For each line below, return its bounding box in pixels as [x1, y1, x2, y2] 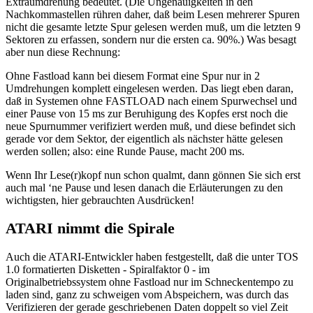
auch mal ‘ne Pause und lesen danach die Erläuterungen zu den [6, 181, 283, 194]
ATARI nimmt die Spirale [6, 219, 175, 238]
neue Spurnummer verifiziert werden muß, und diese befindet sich [6, 119, 296, 132]
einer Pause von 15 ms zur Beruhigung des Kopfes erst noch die [6, 107, 288, 119]
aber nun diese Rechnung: [6, 45, 120, 58]
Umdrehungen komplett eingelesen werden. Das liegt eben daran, [6, 82, 293, 94]
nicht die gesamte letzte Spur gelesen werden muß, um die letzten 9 [6, 20, 300, 33]
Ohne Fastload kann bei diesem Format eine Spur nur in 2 [6, 69, 260, 82]
